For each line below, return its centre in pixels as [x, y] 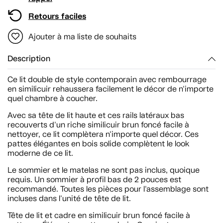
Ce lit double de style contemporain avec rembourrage [107, 79]
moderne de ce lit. [40, 153]
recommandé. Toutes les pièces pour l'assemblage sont [108, 189]
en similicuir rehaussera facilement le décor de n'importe [111, 89]
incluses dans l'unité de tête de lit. [69, 198]
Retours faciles [57, 16]
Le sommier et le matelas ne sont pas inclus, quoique [104, 170]
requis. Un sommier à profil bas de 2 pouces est [94, 179]
